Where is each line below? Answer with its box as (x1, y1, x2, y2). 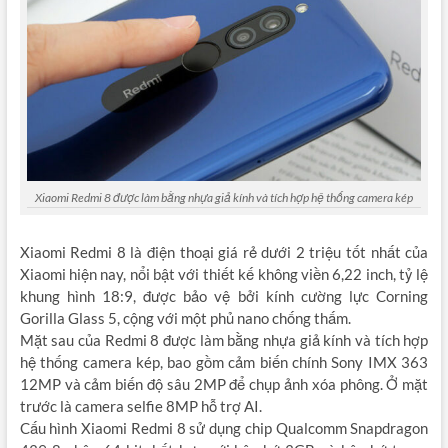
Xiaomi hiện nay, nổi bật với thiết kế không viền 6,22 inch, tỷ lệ (19, 265, 429, 284)
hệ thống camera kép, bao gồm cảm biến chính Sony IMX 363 (19, 353, 429, 372)
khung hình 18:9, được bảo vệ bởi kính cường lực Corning (19, 287, 429, 306)
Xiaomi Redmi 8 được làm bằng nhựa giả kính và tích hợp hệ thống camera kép (34, 189, 413, 205)
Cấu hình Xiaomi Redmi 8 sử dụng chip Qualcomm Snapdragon (19, 419, 429, 438)
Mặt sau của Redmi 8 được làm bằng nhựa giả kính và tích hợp (19, 331, 429, 350)
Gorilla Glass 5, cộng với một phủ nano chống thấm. (19, 309, 351, 328)
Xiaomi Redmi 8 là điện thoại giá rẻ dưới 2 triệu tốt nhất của (19, 243, 429, 262)
